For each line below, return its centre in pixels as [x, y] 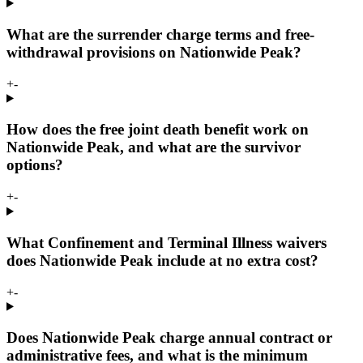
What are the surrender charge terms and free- [160, 34]
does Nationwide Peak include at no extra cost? [162, 260]
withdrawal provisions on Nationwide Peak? [154, 52]
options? [35, 165]
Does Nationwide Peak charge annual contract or [169, 338]
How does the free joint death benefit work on [158, 130]
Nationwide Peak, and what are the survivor [154, 147]
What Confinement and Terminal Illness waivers [167, 242]
